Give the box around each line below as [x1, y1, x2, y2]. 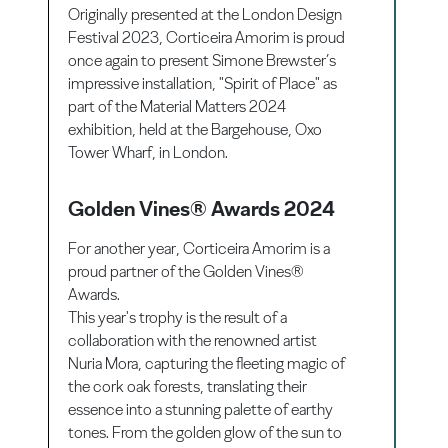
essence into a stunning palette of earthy [68, 399, 334, 419]
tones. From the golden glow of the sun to [68, 422, 343, 442]
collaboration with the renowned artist [68, 330, 318, 350]
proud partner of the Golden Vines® [68, 261, 305, 281]
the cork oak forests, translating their [68, 376, 308, 396]
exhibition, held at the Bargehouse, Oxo [68, 119, 323, 139]
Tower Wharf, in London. [68, 142, 229, 162]
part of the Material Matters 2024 [68, 96, 287, 116]
